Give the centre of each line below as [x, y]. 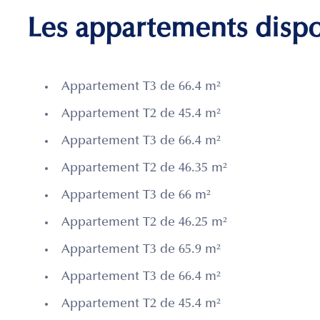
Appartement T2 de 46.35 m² [144, 169]
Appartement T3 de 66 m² [136, 196]
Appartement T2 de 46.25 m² [144, 223]
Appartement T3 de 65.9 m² [141, 250]
